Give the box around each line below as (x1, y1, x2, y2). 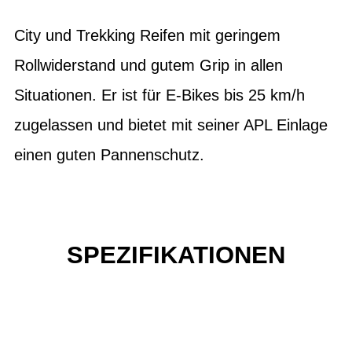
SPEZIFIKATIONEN (67, 241, 285, 269)
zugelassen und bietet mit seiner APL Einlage (14, 116, 328, 134)
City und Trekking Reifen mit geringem (14, 27, 280, 44)
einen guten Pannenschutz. (14, 146, 204, 163)
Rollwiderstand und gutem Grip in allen (14, 57, 283, 74)
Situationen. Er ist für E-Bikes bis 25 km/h (14, 86, 305, 104)
